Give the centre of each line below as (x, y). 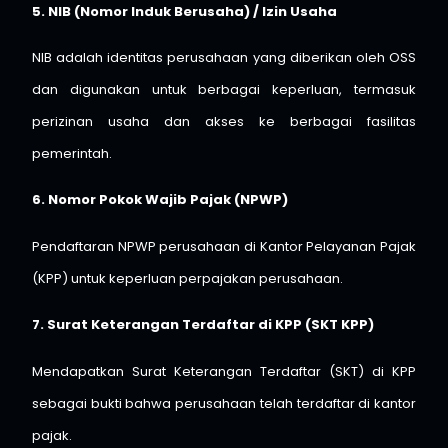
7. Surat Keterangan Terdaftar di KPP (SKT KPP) (203, 325)
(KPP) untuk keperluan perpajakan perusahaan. (187, 278)
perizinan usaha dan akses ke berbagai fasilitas (224, 122)
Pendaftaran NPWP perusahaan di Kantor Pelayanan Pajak (224, 246)
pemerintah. (72, 154)
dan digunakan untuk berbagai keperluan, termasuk (224, 90)
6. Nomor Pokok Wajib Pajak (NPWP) (160, 200)
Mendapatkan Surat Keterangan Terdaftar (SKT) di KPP (224, 371)
